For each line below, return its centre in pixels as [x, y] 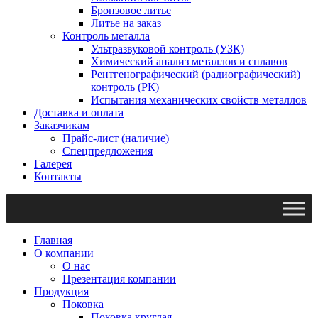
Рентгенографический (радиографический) [196, 74]
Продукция [61, 291]
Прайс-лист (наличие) [116, 138]
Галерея [53, 163]
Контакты [58, 176]
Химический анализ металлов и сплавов [189, 61]
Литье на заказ [126, 23]
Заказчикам [62, 125]
